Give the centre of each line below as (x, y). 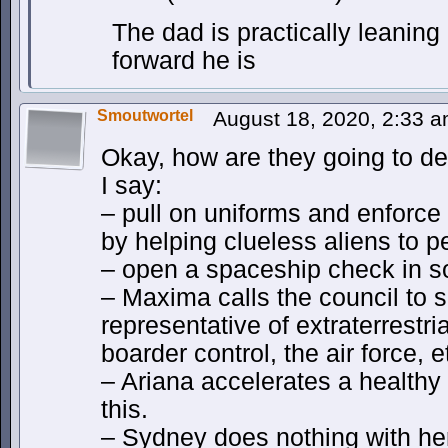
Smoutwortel (145, 115)
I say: (131, 185)
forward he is (184, 60)
